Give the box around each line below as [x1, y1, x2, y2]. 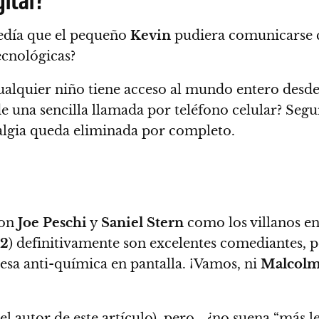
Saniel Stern [101, 215, 184, 231]
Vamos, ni [194, 256, 261, 272]
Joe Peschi [18, 215, 87, 231]
